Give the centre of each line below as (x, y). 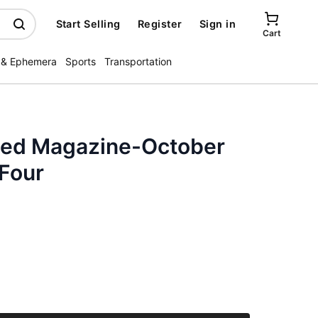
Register (160, 24)
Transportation (138, 61)
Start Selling (88, 24)
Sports (81, 61)
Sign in (217, 24)
